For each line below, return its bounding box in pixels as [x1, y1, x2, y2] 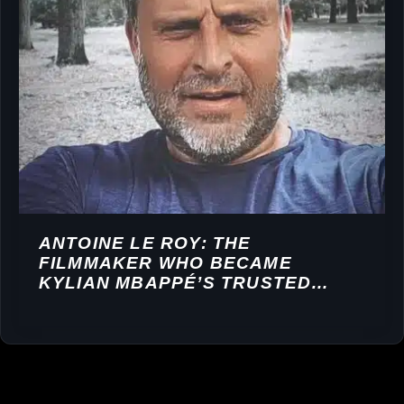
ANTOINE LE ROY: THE [38, 233, 252, 252]
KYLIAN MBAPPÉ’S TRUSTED [38, 272, 312, 292]
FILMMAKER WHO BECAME [38, 252, 292, 272]
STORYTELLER [38, 292, 180, 312]
